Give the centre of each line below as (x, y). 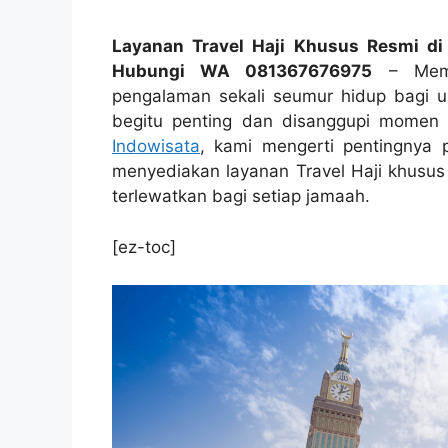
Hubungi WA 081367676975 (242, 71)
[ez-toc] (144, 246)
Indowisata (156, 146)
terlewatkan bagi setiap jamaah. (241, 196)
